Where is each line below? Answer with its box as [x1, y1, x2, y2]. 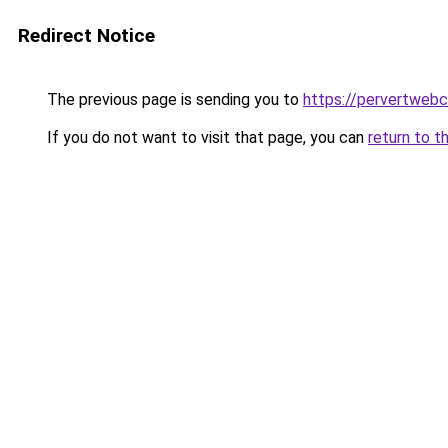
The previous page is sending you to [43, 90, 303, 109]
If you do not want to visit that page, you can [43, 128, 368, 147]
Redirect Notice [18, 24, 155, 47]
